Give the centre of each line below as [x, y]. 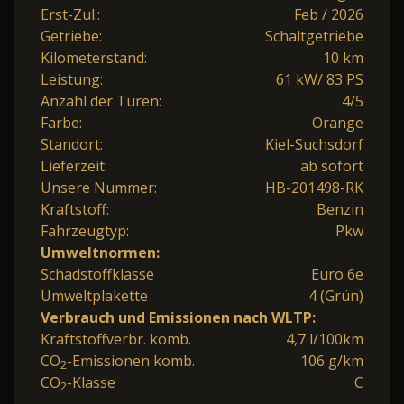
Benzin [340, 210]
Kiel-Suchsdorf [314, 145]
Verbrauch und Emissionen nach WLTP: [178, 318]
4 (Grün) [336, 296]
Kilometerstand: [94, 58]
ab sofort [332, 166]
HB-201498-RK [314, 188]
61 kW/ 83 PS [320, 80]
